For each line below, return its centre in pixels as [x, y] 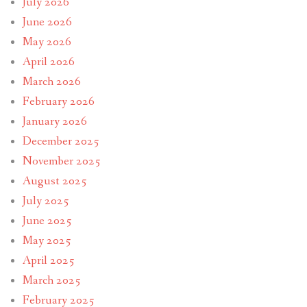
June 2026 [47, 23]
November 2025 [61, 162]
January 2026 [54, 122]
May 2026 [47, 42]
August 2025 [54, 182]
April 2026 [48, 62]
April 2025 [48, 261]
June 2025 [47, 221]
